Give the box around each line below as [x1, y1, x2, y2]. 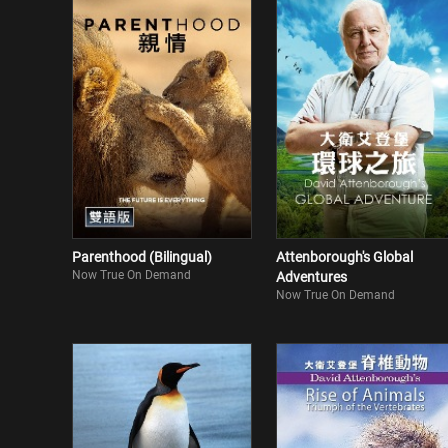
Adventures [276, 269, 347, 285]
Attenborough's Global [276, 249, 413, 265]
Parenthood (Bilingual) [72, 249, 212, 265]
